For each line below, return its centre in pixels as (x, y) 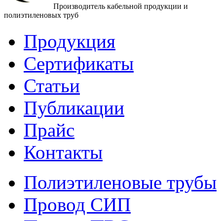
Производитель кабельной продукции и (121, 6)
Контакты (63, 152)
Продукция (70, 41)
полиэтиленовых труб (41, 15)
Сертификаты (79, 64)
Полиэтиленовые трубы (120, 183)
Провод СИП (77, 205)
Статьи (52, 86)
